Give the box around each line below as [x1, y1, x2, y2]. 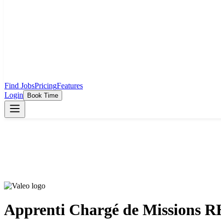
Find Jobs [4, 81, 35, 90]
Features [57, 81, 83, 90]
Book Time [27, 92, 58, 99]
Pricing [35, 81, 57, 90]
